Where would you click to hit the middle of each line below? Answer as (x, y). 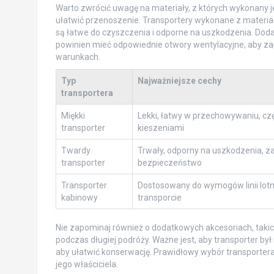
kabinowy (79, 197)
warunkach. (78, 57)
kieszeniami (161, 128)
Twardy (76, 150)
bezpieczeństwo (169, 162)
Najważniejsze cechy (179, 80)
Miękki (73, 115)
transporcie (159, 197)
